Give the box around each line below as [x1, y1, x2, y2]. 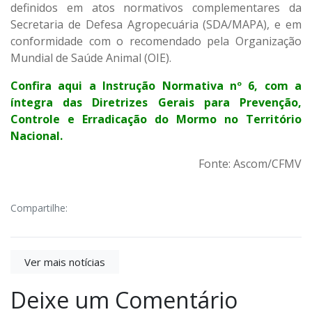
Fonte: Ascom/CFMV [198, 155, 302, 171]
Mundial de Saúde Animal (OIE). [10, 49, 171, 65]
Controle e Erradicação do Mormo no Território [10, 111, 302, 127]
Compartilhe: [10, 201, 68, 214]
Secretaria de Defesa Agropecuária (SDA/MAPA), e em [10, 16, 302, 32]
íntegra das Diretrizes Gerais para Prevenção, [10, 94, 302, 110]
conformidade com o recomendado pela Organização [10, 33, 302, 49]
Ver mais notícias [24, 255, 105, 270]
